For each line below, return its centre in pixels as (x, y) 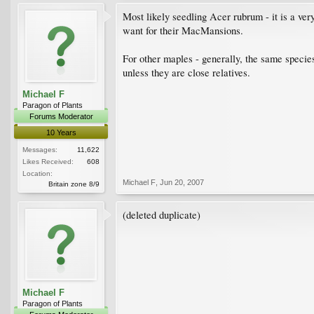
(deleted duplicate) (162, 214)
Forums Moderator (61, 116)
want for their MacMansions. (183, 30)
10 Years (61, 132)
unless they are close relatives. (186, 72)
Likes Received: (48, 161)
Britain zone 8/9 (74, 184)
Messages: (40, 149)
